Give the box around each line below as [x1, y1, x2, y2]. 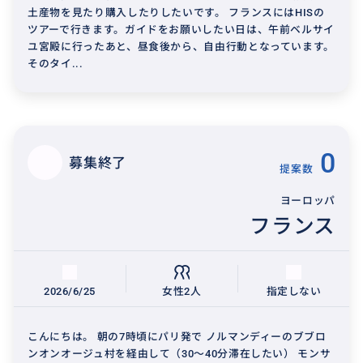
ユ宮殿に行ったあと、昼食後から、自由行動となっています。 [28, 40, 335, 53]
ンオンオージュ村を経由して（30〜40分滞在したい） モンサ [28, 347, 331, 360]
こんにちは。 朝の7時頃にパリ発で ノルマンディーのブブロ [28, 330, 327, 343]
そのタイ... [28, 57, 83, 70]
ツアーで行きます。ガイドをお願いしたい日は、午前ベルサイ [28, 23, 335, 36]
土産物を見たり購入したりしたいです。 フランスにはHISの [28, 6, 325, 19]
